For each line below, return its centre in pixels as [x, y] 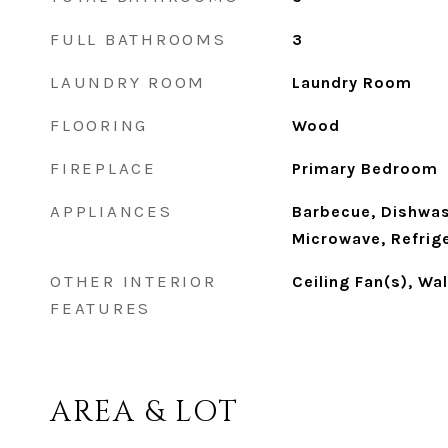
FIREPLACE [103, 168]
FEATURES [100, 308]
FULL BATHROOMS [138, 39]
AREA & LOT [144, 412]
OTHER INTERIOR [133, 281]
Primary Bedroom [364, 168]
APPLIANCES [111, 211]
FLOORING [99, 125]
